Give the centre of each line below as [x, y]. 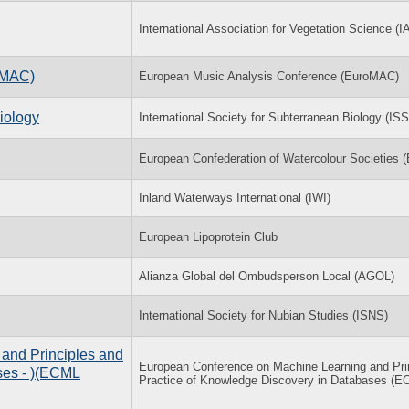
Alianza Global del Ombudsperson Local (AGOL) [267, 276]
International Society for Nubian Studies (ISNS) [263, 315]
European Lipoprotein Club [208, 236]
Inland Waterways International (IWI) [235, 197]
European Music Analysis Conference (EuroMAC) [269, 76]
